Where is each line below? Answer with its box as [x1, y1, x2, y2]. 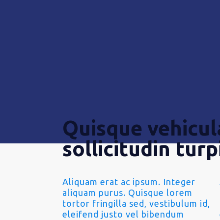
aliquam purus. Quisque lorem [62, 188, 193, 197]
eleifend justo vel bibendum [62, 209, 185, 219]
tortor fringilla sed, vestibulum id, [62, 198, 211, 208]
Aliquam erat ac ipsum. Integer [62, 177, 196, 187]
